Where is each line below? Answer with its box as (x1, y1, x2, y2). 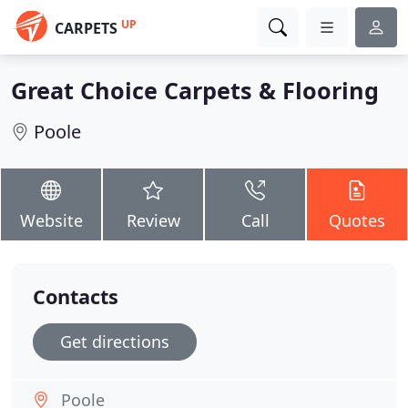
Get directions (60, 331, 169, 352)
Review (126, 209, 180, 231)
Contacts (33, 283, 118, 310)
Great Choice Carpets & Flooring (11, 75, 379, 106)
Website (19, 209, 83, 231)
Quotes (329, 209, 385, 231)
